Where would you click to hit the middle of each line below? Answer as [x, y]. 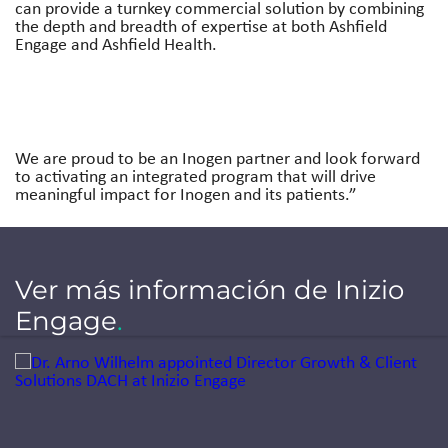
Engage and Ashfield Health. [116, 43]
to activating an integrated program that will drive [195, 175]
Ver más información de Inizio [209, 289]
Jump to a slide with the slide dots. [139, 360]
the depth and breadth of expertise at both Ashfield [201, 25]
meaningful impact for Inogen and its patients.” [186, 193]
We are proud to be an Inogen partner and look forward [217, 157]
